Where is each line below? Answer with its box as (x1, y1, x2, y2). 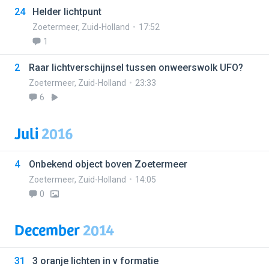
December (14, 217, 83, 241)
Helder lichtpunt (32, 6, 101, 17)
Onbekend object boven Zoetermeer (29, 159, 187, 170)
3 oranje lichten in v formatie (32, 255, 159, 267)
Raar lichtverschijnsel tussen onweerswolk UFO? (29, 62, 243, 73)
